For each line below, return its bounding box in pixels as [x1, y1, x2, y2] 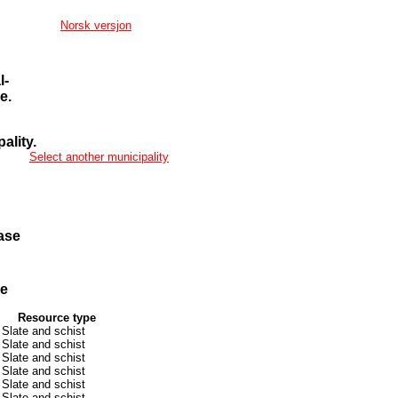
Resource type [18, 310, 96, 324]
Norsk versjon [60, 19, 131, 32]
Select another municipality [29, 150, 169, 163]
